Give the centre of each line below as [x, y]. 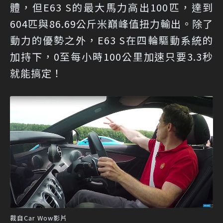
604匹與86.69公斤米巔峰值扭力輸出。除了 [111, 24]
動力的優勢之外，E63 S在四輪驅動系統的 [111, 40]
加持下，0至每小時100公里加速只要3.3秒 [111, 57]
